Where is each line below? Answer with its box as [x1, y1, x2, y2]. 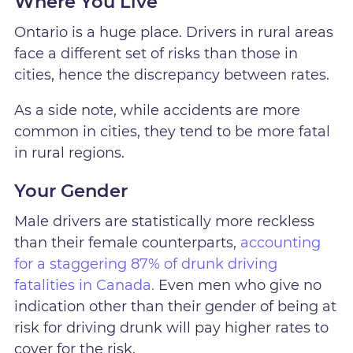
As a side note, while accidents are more [14, 102, 301, 120]
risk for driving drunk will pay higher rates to [14, 319, 329, 337]
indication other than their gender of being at [14, 298, 337, 316]
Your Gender [14, 180, 128, 203]
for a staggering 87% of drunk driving [14, 255, 278, 273]
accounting [240, 234, 321, 252]
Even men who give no [154, 277, 322, 295]
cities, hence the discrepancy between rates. [14, 65, 330, 84]
